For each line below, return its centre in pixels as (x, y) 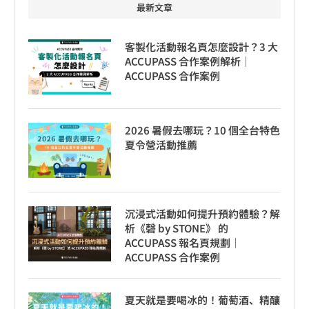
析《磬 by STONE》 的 (177, 228)
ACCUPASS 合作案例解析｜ (188, 61)
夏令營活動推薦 (161, 144)
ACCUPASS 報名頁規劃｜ (183, 242)
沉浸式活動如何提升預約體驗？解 (202, 213)
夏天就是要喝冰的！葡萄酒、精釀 (202, 299)
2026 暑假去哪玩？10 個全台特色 (202, 130)
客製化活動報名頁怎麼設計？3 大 (201, 46)
